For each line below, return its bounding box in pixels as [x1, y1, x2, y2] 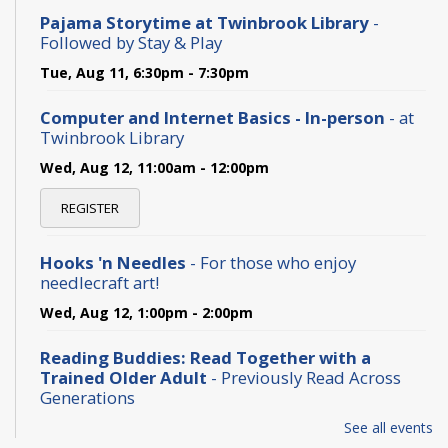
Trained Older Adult [40, 365, 207, 389]
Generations [40, 385, 135, 409]
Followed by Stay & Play [40, 30, 222, 54]
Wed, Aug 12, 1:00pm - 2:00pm [40, 302, 253, 322]
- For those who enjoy [186, 250, 356, 274]
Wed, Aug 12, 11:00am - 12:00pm [40, 157, 269, 177]
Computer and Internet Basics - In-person [40, 105, 389, 129]
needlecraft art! [40, 270, 159, 294]
